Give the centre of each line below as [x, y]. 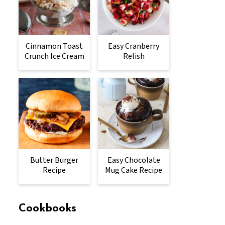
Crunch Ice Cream [54, 56]
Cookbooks [47, 208]
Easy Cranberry [134, 46]
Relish [134, 56]
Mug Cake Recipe [134, 170]
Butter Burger [54, 160]
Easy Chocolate [134, 160]
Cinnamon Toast [54, 46]
